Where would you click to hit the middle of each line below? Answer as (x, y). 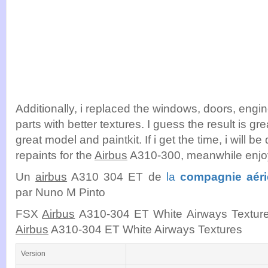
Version (33, 253)
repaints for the (55, 155)
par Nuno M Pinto (60, 192)
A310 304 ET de (117, 176)
